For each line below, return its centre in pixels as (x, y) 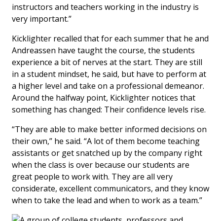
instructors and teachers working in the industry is (105, 7)
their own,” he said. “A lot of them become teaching (106, 141)
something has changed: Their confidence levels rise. (109, 110)
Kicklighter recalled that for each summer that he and (110, 39)
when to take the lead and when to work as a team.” (107, 201)
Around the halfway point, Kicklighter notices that (104, 98)
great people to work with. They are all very (92, 177)
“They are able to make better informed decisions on (109, 129)
